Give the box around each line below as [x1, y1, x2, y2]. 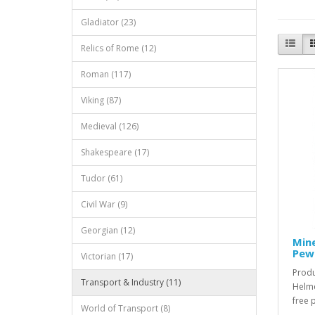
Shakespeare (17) [81, 146, 149, 158]
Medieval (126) [81, 120, 139, 132]
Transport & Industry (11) [81, 276, 181, 288]
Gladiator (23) [81, 16, 136, 28]
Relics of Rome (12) [81, 42, 156, 54]
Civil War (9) [81, 198, 127, 210]
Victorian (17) [81, 250, 133, 262]
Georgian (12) [81, 224, 135, 236]
